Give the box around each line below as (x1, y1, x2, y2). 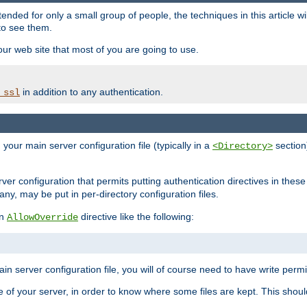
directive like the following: (78, 211, 194, 223)
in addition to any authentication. (20, 86, 163, 98)
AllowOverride (7, 212, 78, 223)
